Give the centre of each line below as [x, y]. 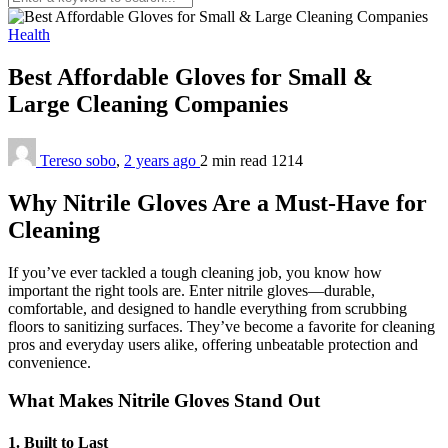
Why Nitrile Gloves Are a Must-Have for [217, 202]
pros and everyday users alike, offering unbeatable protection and [213, 344]
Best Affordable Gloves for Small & [190, 76]
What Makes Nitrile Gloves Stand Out [164, 401]
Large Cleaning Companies [151, 103]
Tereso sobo [78, 160]
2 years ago [162, 160]
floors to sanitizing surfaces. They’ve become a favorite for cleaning [221, 326]
